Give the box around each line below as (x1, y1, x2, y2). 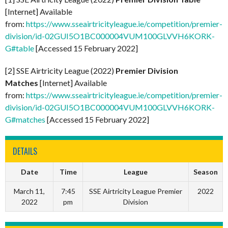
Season (193, 167, 218, 176)
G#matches (5, 114, 45, 124)
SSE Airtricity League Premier (89, 186, 182, 195)
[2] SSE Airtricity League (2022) (5, 65, 116, 75)
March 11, (14, 186, 45, 195)
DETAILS (13, 145, 37, 157)
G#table (5, 43, 34, 53)
